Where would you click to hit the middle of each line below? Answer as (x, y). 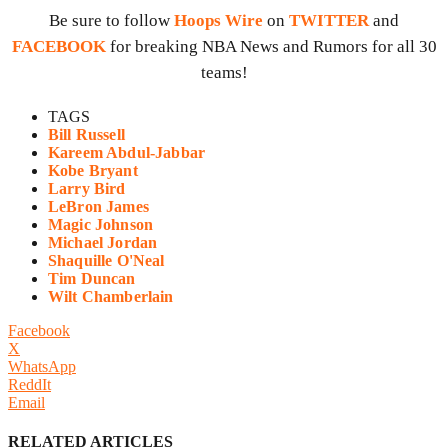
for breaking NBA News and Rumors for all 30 (273, 47)
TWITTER (329, 21)
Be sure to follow (111, 21)
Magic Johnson (101, 225)
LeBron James (98, 207)
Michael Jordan (103, 243)
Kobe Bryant (93, 171)
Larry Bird (87, 189)
